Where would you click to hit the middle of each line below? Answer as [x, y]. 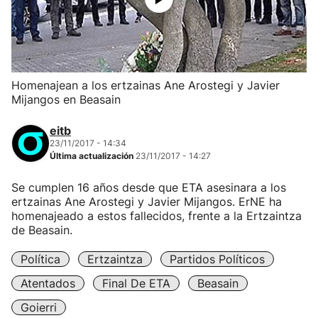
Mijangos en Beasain [66, 99]
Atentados [48, 283]
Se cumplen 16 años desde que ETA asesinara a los [149, 187]
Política [40, 259]
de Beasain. [42, 230]
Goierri [39, 307]
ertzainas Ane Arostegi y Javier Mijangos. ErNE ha [147, 202]
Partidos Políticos [217, 259]
